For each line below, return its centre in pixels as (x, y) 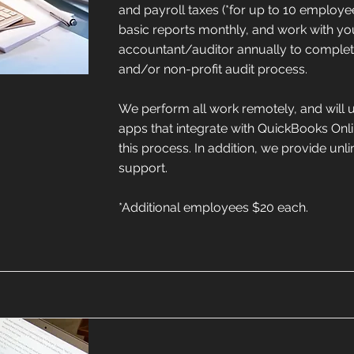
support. (143, 168)
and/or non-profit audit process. (213, 69)
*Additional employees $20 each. (213, 207)
